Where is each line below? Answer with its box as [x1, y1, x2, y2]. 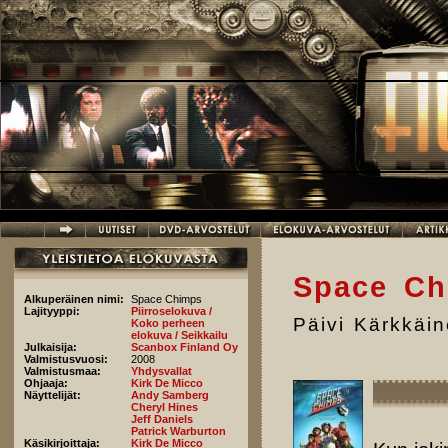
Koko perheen [131, 317, 205, 329]
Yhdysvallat [131, 365, 192, 377]
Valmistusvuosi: [24, 353, 111, 365]
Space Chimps [131, 293, 202, 305]
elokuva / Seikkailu [131, 329, 228, 341]
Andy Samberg [131, 389, 209, 401]
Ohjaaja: [24, 377, 71, 389]
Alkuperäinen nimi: [24, 293, 127, 305]
